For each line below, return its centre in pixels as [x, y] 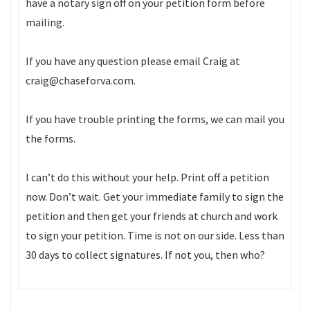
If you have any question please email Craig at [133, 61]
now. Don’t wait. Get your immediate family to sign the [155, 197]
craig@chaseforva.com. [81, 80]
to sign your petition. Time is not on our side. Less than [155, 235]
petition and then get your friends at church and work [152, 216]
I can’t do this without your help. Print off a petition [147, 177]
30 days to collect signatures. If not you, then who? [145, 255]
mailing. [45, 22]
